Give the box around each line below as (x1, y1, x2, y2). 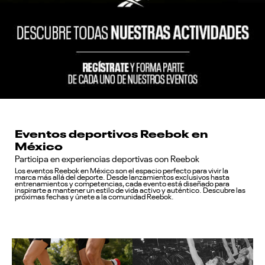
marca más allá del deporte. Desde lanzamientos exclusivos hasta (15, 173, 230, 182)
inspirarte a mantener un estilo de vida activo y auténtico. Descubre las (15, 186, 245, 195)
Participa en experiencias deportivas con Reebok (15, 154, 199, 164)
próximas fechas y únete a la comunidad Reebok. (15, 193, 174, 201)
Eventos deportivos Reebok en (15, 124, 208, 140)
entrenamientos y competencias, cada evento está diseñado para (15, 180, 230, 188)
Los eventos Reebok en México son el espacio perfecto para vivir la (15, 167, 228, 175)
